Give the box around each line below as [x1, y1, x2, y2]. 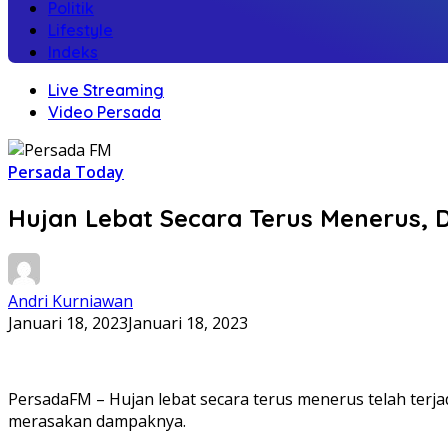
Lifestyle [48, 20, 113, 40]
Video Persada [48, 102, 161, 122]
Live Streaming [48, 80, 164, 100]
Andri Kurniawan [8, 289, 133, 312]
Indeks [48, 42, 98, 62]
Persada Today [8, 161, 124, 183]
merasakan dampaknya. [8, 409, 186, 432]
